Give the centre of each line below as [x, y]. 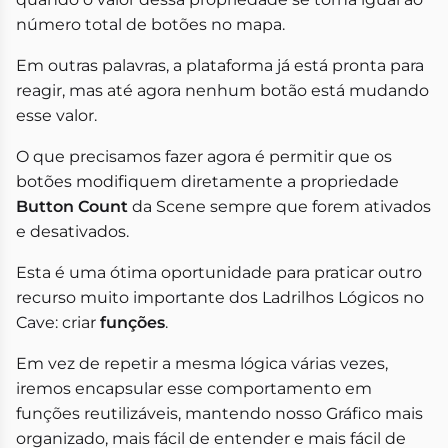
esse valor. [56, 115]
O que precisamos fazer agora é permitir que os [204, 156]
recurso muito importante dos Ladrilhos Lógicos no [220, 297]
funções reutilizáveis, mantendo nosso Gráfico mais [219, 413]
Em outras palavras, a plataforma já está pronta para [220, 65]
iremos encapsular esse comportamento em [194, 388]
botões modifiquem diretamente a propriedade [207, 181]
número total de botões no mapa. [150, 24]
